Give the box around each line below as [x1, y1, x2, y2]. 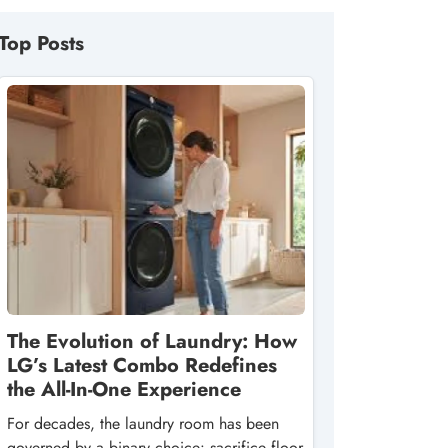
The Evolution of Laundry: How [7, 327, 297, 356]
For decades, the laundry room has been [7, 412, 279, 435]
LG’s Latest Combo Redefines [7, 351, 277, 380]
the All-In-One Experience [7, 375, 241, 404]
